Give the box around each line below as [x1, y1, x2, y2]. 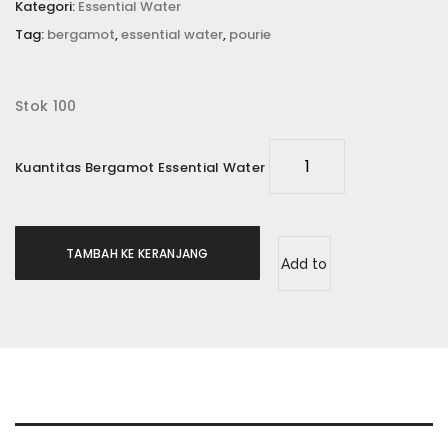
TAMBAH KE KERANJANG [66, 244, 209, 262]
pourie [229, 24, 271, 44]
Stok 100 [15, 95, 77, 116]
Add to [281, 255, 328, 272]
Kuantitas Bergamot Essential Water [15, 157, 266, 177]
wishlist [279, 310, 330, 327]
